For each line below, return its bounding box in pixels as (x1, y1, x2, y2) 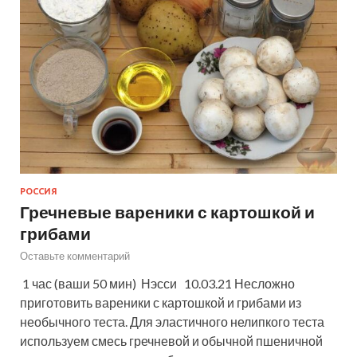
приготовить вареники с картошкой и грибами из (20, 295, 301, 310)
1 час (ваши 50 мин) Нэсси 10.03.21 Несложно (20, 276, 295, 291)
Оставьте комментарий (20, 249, 130, 262)
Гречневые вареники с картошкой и (20, 202, 315, 222)
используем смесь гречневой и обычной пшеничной (20, 333, 323, 348)
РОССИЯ (20, 186, 57, 196)
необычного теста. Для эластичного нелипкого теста (20, 314, 324, 329)
